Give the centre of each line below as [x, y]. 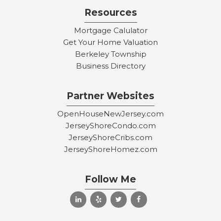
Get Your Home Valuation [110, 42]
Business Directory [110, 66]
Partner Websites [110, 96]
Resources [110, 13]
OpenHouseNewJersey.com [110, 114]
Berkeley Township [110, 54]
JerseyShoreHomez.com [110, 149]
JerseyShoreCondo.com [110, 126]
